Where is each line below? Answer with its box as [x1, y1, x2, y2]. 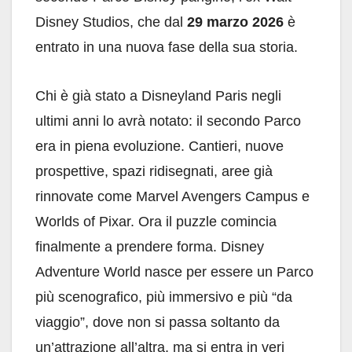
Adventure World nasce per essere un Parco [35, 264, 313, 280]
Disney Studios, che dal [35, 14, 187, 31]
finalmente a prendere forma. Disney [35, 239, 264, 255]
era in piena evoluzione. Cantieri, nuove [35, 138, 284, 155]
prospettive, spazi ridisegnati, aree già [35, 163, 273, 180]
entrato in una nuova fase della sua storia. [35, 39, 298, 56]
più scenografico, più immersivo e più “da [35, 289, 292, 306]
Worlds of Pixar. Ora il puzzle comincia [35, 214, 277, 230]
